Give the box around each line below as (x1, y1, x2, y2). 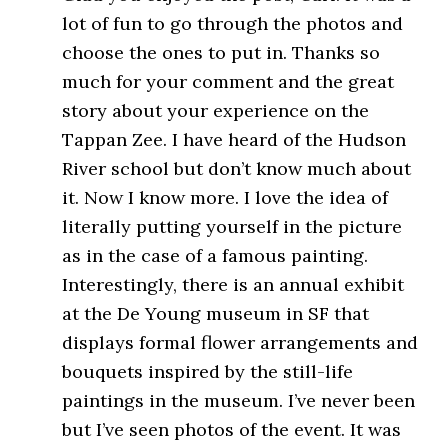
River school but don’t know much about (62, 156, 412, 180)
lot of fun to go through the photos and (62, 11, 404, 35)
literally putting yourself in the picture (62, 214, 403, 238)
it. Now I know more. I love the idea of (62, 185, 389, 209)
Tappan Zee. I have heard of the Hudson (62, 127, 407, 151)
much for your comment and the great (62, 69, 395, 93)
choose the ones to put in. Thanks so (62, 40, 381, 64)
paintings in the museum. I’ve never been (62, 388, 416, 412)
